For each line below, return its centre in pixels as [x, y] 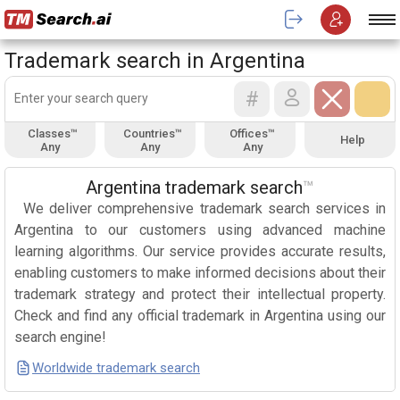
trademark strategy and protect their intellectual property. [200, 294]
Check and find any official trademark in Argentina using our [200, 315]
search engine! [60, 337]
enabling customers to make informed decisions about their [200, 272]
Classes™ [52, 133]
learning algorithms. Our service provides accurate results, [200, 251]
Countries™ [152, 133]
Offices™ [252, 133]
